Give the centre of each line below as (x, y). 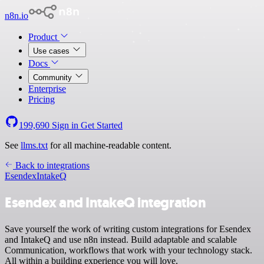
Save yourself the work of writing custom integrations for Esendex (128, 229)
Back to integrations (51, 165)
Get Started (102, 125)
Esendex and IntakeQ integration (105, 202)
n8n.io (16, 16)
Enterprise (47, 89)
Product (44, 37)
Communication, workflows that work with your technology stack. (128, 250)
